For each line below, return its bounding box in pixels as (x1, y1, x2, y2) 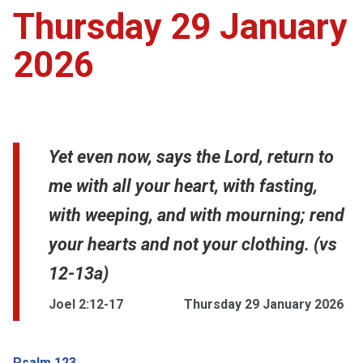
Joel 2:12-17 (49, 296, 123, 312)
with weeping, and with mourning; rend (49, 204, 344, 225)
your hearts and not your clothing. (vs (49, 233, 337, 254)
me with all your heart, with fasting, (49, 175, 318, 196)
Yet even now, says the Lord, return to (49, 146, 334, 167)
